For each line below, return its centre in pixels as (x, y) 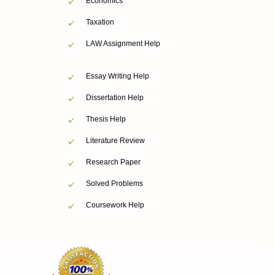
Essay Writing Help (118, 76)
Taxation (100, 22)
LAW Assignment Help (123, 44)
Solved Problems (114, 184)
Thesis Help (106, 119)
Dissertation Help (115, 98)
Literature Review (115, 141)
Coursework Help (115, 205)
